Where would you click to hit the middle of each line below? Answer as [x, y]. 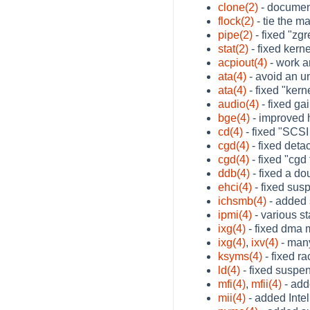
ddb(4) [234, 173]
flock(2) [236, 21]
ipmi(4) [235, 215]
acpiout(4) [243, 62]
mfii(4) [266, 284]
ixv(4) [265, 242]
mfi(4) [232, 284]
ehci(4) [235, 187]
